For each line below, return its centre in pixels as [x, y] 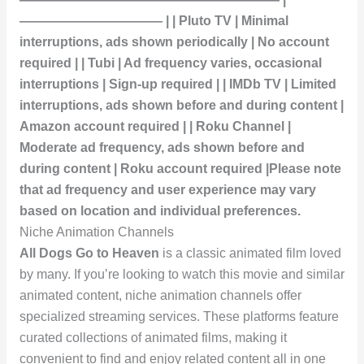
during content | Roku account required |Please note [180, 169]
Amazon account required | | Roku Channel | [155, 127]
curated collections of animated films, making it [153, 338]
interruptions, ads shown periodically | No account [174, 42]
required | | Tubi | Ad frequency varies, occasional [170, 63]
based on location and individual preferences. [160, 211]
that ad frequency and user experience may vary [167, 190]
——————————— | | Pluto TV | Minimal [154, 21]
